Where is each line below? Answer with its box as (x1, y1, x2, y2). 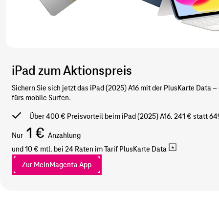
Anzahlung (48, 131, 81, 140)
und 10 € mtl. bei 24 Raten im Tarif (12, 145, 118, 154)
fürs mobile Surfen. (12, 93, 71, 103)
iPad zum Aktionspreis (12, 63, 132, 79)
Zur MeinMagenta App (22, 160, 91, 170)
